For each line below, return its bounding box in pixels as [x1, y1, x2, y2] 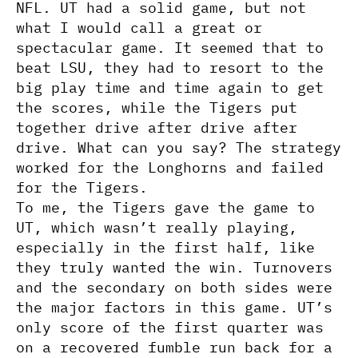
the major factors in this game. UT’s [16, 298, 332, 316]
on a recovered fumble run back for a [16, 338, 332, 356]
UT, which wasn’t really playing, [16, 218, 297, 237]
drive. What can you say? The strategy [16, 138, 341, 157]
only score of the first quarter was [16, 318, 324, 336]
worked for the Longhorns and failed [16, 158, 324, 177]
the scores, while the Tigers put [16, 98, 297, 117]
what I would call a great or [16, 18, 262, 37]
